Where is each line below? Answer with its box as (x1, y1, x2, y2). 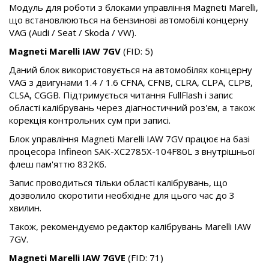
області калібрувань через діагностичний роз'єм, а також (9, 101, 255, 114)
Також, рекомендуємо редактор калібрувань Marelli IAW (9, 220, 251, 233)
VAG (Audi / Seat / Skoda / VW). (9, 26, 136, 39)
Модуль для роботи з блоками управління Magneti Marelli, (9, 1, 258, 14)
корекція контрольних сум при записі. (9, 114, 171, 127)
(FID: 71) (125, 252, 163, 264)
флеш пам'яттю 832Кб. (9, 158, 106, 171)
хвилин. (9, 202, 41, 214)
